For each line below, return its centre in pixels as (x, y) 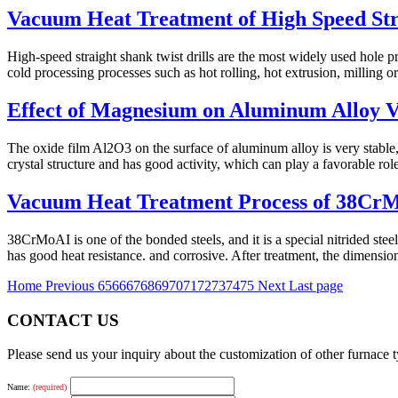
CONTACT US (63, 320)
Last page (316, 285)
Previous (72, 285)
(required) (50, 387)
